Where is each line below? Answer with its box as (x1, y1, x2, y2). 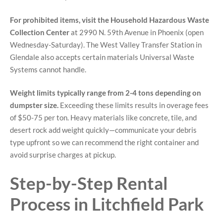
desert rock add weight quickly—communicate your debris (10, 125, 197, 135)
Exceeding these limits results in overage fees (58, 101, 209, 110)
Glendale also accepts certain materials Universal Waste (10, 52, 194, 61)
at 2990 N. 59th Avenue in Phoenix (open (69, 27, 204, 37)
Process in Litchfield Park (10, 193, 204, 214)
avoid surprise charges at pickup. (10, 150, 116, 160)
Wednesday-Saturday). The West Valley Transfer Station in (10, 40, 202, 49)
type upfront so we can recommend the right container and (10, 138, 199, 147)
